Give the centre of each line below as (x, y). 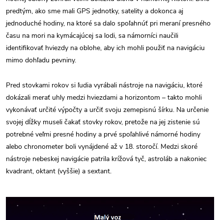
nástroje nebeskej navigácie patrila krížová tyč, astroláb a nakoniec (106, 159)
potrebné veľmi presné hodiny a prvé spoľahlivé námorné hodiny (103, 134)
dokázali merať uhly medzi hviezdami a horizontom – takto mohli (104, 97)
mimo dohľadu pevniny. (41, 60)
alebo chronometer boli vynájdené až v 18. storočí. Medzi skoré (102, 146)
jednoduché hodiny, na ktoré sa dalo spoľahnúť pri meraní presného (108, 23)
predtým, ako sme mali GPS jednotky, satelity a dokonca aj (95, 11)
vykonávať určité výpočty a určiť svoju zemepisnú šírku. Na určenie (107, 110)
